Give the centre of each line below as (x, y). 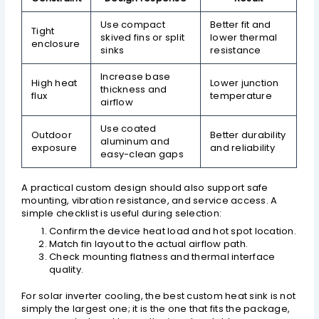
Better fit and (241, 24)
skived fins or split (143, 37)
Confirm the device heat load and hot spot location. (173, 231)
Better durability (248, 135)
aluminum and (135, 141)
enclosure (56, 43)
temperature (241, 95)
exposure (54, 147)
